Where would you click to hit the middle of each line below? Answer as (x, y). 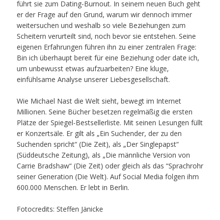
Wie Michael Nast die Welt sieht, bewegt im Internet (99, 101)
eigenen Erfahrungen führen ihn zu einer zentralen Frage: (107, 47)
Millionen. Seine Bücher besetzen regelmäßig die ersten (105, 112)
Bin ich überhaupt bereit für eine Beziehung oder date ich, (108, 58)
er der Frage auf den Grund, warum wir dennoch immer (104, 14)
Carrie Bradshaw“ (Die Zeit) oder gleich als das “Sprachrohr (110, 166)
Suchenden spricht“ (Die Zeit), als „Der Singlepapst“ (98, 144)
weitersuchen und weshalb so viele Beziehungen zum (101, 25)
